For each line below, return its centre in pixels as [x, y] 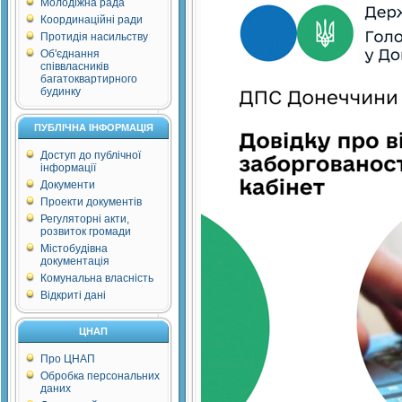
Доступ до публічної [91, 155]
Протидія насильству [94, 37]
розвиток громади [86, 232]
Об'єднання [70, 54]
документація [75, 261]
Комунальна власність [97, 278]
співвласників [74, 66]
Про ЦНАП [68, 359]
